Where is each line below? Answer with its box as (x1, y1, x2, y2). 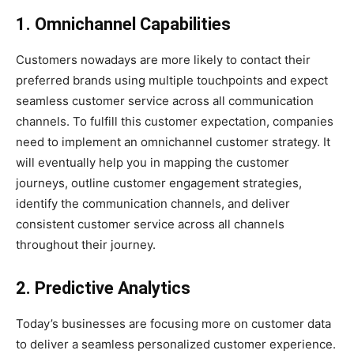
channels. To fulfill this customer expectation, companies (16, 113, 333, 129)
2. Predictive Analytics (16, 277, 190, 298)
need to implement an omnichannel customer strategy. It (16, 134, 330, 149)
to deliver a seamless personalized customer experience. (16, 336, 336, 352)
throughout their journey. (16, 236, 156, 252)
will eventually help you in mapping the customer (16, 154, 289, 170)
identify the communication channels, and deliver (16, 195, 290, 211)
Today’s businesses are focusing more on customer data (16, 315, 331, 331)
